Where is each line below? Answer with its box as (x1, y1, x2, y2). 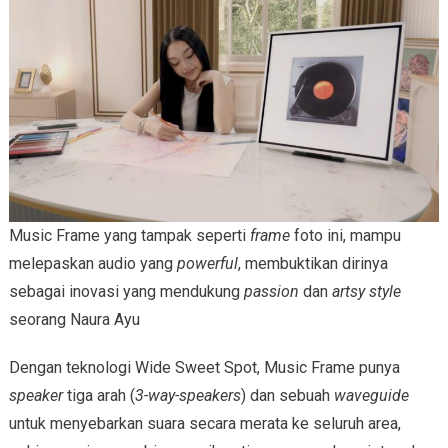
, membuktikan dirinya (237, 254, 388, 274)
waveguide (333, 386, 409, 406)
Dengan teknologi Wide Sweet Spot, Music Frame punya (8, 358, 400, 378)
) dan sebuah (240, 386, 334, 406)
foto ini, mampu (289, 226, 401, 246)
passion (243, 282, 299, 302)
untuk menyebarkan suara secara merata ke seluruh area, (8, 414, 401, 434)
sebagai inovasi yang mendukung (8, 282, 244, 302)
